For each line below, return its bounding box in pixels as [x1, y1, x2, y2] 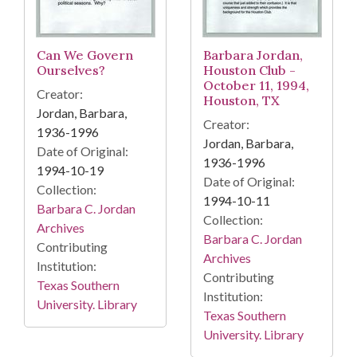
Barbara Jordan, [203, 47, 303, 64]
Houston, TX [203, 92, 280, 109]
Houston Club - [203, 62, 296, 79]
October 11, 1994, [203, 77, 309, 94]
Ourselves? [37, 62, 105, 79]
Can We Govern [37, 47, 133, 64]
